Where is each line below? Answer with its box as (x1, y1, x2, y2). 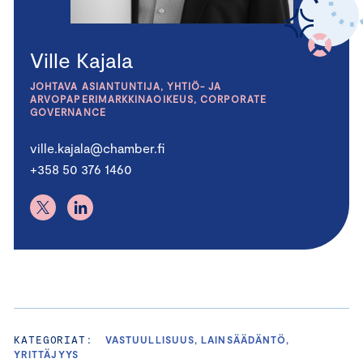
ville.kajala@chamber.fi (30, 140, 164, 156)
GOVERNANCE (30, 106, 106, 118)
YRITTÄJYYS (14, 348, 79, 361)
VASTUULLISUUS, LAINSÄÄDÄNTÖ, (105, 334, 290, 346)
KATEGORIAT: (14, 333, 94, 347)
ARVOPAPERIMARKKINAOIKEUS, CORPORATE (30, 93, 267, 105)
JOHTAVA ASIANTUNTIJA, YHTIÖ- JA (30, 80, 222, 92)
